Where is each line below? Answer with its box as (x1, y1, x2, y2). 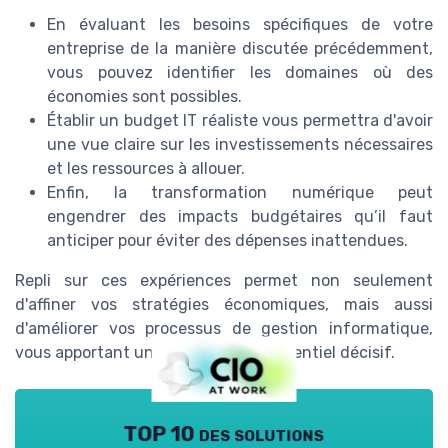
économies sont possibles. (47, 87, 242, 107)
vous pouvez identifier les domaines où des (47, 63, 433, 83)
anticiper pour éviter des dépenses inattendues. (47, 231, 408, 251)
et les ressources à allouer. (47, 159, 245, 179)
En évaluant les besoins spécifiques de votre (47, 15, 433, 35)
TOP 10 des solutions (123, 421, 325, 446)
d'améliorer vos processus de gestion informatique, (15, 319, 433, 339)
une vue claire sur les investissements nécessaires (47, 135, 433, 155)
